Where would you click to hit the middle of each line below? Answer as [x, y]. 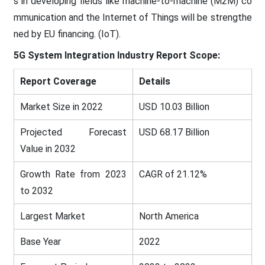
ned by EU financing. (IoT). [67, 34]
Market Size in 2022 [61, 106]
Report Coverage [58, 81]
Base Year [40, 241]
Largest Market [52, 216]
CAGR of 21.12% [173, 174]
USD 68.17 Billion [174, 132]
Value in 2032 [48, 148]
